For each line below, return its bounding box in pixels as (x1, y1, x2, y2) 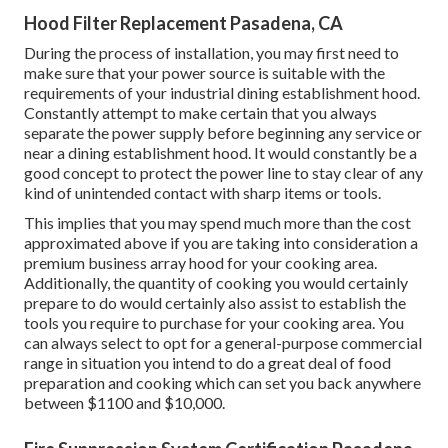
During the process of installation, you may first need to (24, 43, 399, 63)
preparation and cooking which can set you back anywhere (24, 373, 421, 393)
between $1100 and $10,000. (24, 393, 225, 413)
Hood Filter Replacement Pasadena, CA (24, 12, 343, 35)
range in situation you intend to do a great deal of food (24, 353, 391, 373)
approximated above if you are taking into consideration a (24, 233, 418, 253)
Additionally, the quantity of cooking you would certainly (24, 273, 408, 293)
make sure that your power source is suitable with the (24, 63, 385, 83)
